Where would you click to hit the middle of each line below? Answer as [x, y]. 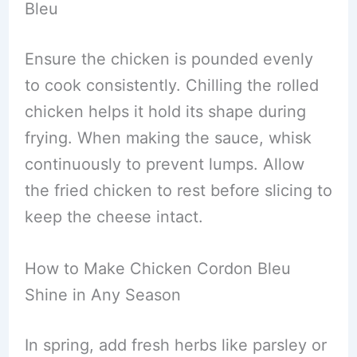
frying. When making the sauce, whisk [168, 138]
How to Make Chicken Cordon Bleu [157, 269]
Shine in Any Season [102, 295]
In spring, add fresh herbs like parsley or [175, 345]
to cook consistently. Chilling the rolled [171, 85]
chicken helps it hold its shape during [165, 112]
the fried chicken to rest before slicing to [178, 190]
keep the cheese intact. [114, 217]
